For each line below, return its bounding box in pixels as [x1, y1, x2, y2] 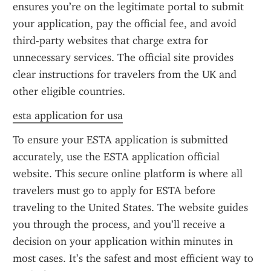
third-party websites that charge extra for [13, 34, 208, 47]
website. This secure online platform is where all [13, 167, 243, 180]
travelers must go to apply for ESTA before [13, 184, 215, 197]
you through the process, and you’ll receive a [13, 218, 225, 231]
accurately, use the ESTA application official [13, 150, 220, 163]
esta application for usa [13, 109, 123, 122]
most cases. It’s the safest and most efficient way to [13, 252, 253, 265]
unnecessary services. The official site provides [13, 51, 233, 64]
